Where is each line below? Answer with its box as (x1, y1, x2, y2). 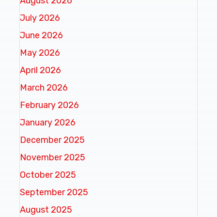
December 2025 (20, 134, 85, 145)
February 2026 (20, 99, 79, 110)
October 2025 (20, 169, 76, 180)
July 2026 (20, 12, 60, 23)
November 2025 (20, 152, 85, 163)
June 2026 (20, 30, 63, 41)
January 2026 (20, 117, 76, 128)
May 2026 (20, 47, 60, 58)
